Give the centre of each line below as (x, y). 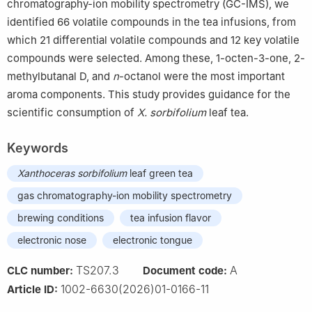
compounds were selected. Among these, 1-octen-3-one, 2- (156, 58)
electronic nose (52, 240)
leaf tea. (227, 112)
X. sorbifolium (172, 112)
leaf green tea (160, 173)
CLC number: (41, 270)
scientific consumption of (72, 112)
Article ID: (34, 289)
